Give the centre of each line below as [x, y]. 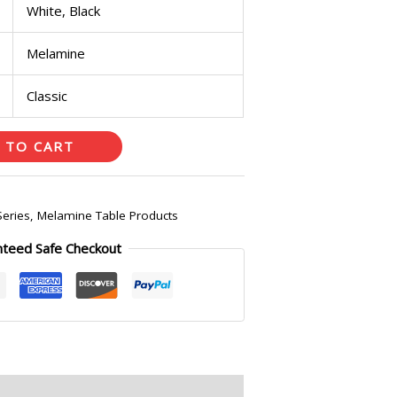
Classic [47, 96]
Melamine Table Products [108, 216]
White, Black [63, 11]
